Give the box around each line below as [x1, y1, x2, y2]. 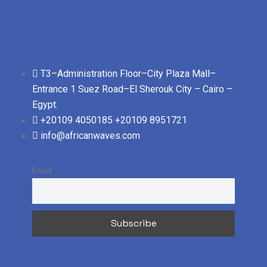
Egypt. [32, 99, 58, 110]
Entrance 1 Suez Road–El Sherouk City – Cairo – [32, 83, 232, 95]
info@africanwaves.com [41, 130, 140, 141]
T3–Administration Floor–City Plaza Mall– [41, 68, 216, 79]
